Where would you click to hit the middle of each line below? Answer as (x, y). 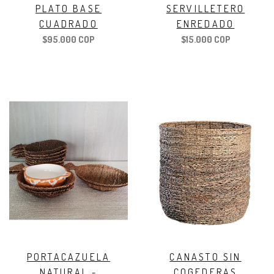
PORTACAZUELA (68, 257)
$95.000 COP (68, 39)
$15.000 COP (206, 39)
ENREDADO (206, 24)
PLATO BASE (68, 8)
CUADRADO (68, 24)
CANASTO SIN (206, 257)
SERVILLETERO (206, 8)
